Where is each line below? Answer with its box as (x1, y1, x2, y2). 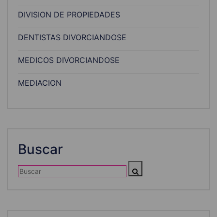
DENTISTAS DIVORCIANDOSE (18, 32, 126, 43)
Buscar (18, 141, 63, 158)
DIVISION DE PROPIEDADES (18, 10, 120, 20)
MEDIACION (18, 78, 62, 88)
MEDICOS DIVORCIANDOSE (18, 55, 120, 65)
